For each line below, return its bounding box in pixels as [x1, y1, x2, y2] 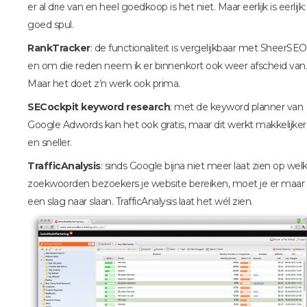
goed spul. [27, 18, 73, 31]
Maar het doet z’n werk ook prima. [27, 77, 180, 90]
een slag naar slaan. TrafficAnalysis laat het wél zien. [27, 195, 253, 208]
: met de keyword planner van [170, 100, 303, 113]
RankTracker [27, 41, 90, 54]
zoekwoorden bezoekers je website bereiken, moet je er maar [27, 177, 304, 190]
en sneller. [27, 136, 72, 149]
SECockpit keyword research [27, 100, 170, 113]
